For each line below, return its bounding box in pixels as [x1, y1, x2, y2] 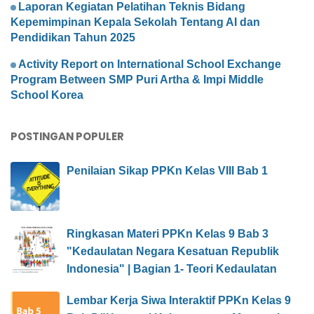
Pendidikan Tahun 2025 [11, 32, 135, 44]
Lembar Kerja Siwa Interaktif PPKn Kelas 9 [67, 294, 291, 307]
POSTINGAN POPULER [11, 129, 124, 144]
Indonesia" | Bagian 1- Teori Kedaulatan [67, 263, 277, 275]
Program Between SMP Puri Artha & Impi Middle [11, 74, 264, 86]
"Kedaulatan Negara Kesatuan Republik [67, 245, 279, 258]
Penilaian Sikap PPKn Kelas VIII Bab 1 [67, 165, 268, 177]
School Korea [11, 89, 83, 102]
